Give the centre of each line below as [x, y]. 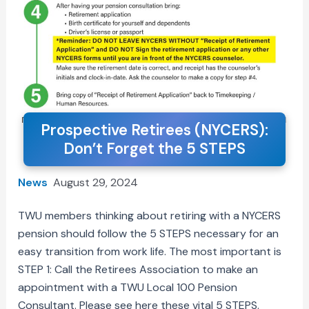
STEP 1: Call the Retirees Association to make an [138, 270]
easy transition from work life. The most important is [150, 252]
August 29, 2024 [96, 183]
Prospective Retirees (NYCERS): [154, 130]
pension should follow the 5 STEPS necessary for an [149, 234]
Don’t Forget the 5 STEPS [154, 149]
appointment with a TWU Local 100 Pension [128, 288]
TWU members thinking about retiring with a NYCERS [150, 216]
